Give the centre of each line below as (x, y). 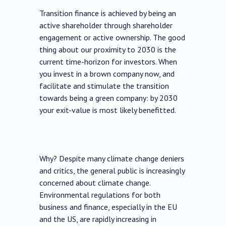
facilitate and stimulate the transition (104, 86)
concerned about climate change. (95, 183)
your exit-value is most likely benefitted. (108, 110)
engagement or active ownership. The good (112, 38)
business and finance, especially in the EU (108, 207)
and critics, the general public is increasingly (112, 171)
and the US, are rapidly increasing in (98, 219)
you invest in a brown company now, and (107, 74)
